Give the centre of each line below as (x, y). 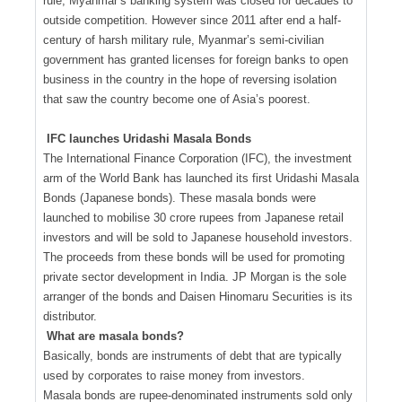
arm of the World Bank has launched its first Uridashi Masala (201, 178)
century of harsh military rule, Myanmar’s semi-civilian (184, 39)
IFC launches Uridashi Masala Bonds (149, 138)
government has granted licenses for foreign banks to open (196, 59)
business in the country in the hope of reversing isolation (190, 79)
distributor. (70, 316)
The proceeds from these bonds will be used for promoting (194, 257)
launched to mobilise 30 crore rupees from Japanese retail (193, 217)
